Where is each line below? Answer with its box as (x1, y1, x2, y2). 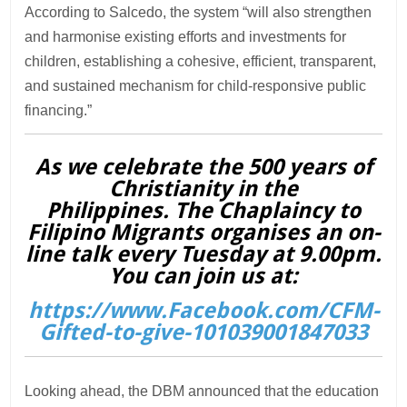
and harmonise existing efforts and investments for (25, 28, 347, 45)
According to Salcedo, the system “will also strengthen (25, 4, 372, 20)
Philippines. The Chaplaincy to (46, 197, 361, 223)
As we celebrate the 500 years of (35, 154, 372, 180)
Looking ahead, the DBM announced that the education (25, 383, 380, 400)
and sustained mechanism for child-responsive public (25, 77, 367, 94)
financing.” (25, 102, 93, 118)
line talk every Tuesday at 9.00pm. (25, 241, 382, 267)
